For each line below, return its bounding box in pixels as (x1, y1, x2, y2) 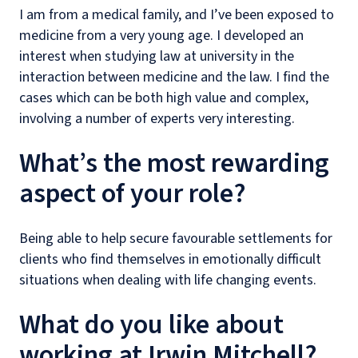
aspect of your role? (19, 174, 246, 213)
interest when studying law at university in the (19, 46, 294, 66)
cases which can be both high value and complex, (19, 88, 308, 108)
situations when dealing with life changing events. (19, 270, 316, 290)
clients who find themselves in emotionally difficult (19, 249, 321, 269)
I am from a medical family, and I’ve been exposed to (19, 5, 334, 25)
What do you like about (19, 305, 284, 344)
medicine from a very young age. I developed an (19, 26, 304, 46)
